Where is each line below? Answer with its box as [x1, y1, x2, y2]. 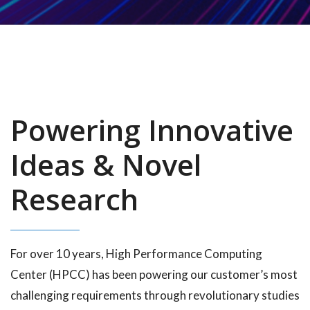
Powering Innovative [10, 110, 293, 149]
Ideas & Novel [10, 145, 201, 184]
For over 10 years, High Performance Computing [10, 246, 262, 261]
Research [10, 179, 138, 219]
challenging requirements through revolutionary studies [10, 288, 300, 302]
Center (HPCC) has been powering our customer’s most [10, 267, 298, 282]
